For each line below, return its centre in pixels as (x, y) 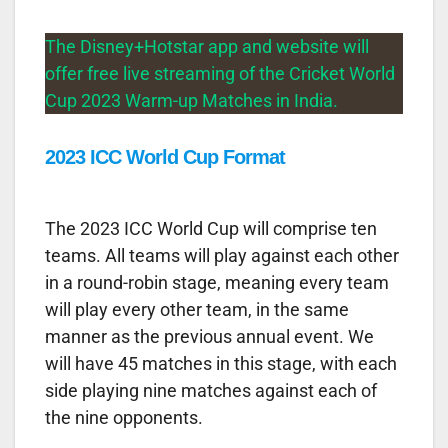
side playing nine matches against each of (211, 390)
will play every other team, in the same (197, 309)
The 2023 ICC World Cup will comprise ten (211, 228)
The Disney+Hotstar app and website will (207, 46)
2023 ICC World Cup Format (165, 156)
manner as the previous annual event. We (209, 336)
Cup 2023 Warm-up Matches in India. (191, 100)
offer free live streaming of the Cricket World (220, 73)
